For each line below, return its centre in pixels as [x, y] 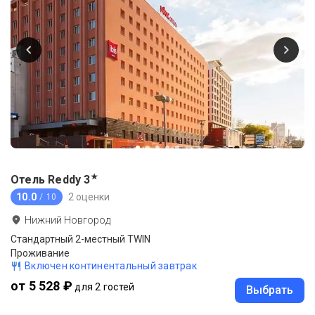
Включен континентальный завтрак [111, 266]
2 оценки [89, 197]
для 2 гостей [105, 287]
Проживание [40, 253]
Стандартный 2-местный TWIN [81, 239]
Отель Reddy [46, 180]
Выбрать [270, 290]
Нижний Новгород [67, 220]
